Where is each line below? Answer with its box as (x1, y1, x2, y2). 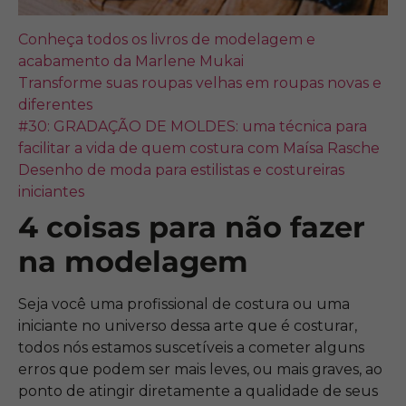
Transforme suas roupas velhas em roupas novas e (18, 73, 382, 92)
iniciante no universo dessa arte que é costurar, (18, 316, 357, 334)
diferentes (18, 95, 92, 113)
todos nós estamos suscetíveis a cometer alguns (18, 338, 364, 356)
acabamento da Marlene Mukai (18, 52, 244, 70)
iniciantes (18, 182, 84, 200)
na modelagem (18, 243, 265, 279)
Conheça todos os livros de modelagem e (18, 30, 315, 48)
